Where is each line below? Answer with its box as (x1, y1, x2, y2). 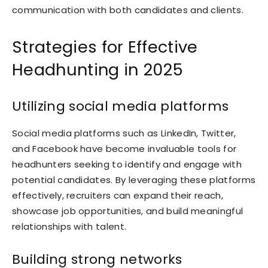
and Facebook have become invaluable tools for (12, 142, 237, 155)
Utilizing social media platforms (12, 96, 229, 115)
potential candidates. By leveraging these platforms (12, 173, 256, 186)
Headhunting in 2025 (12, 58, 184, 81)
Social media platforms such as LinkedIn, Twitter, (12, 126, 236, 139)
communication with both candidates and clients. (12, 3, 244, 16)
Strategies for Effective (12, 35, 198, 58)
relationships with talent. (12, 220, 127, 233)
